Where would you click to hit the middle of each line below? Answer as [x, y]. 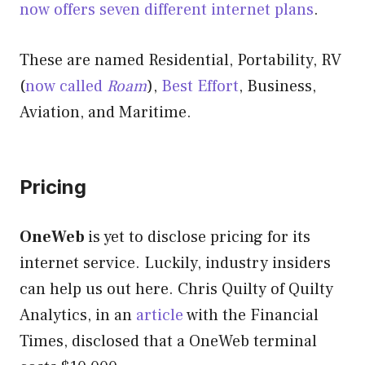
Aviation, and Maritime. [106, 112]
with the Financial [251, 315]
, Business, [277, 86]
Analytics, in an [78, 315]
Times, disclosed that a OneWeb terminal [168, 341]
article [160, 315]
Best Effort [200, 86]
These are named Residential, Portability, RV [180, 60]
